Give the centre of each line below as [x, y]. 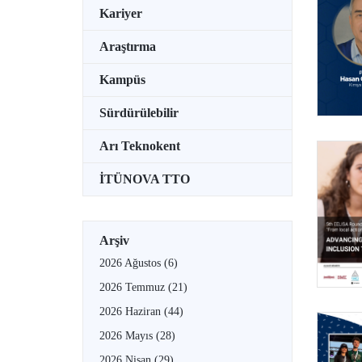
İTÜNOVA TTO [145, 179]
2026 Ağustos [132, 263]
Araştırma [128, 46]
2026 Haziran [132, 311]
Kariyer [121, 13]
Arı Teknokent [140, 145]
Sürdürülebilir [139, 112]
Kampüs [122, 79]
